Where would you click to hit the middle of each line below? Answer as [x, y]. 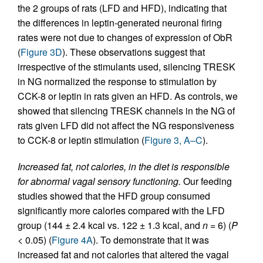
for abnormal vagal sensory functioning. [99, 181]
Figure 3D [41, 52]
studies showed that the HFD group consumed [114, 196]
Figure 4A [72, 240]
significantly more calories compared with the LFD [121, 210]
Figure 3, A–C [173, 140]
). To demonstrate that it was [151, 240]
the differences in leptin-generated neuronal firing [120, 23]
